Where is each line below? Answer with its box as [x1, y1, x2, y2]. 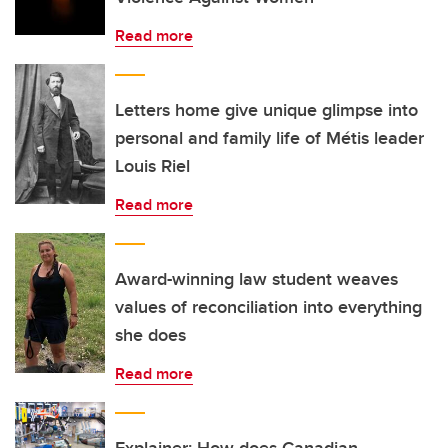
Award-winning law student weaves [115, 266, 398, 292]
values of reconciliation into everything [115, 294, 422, 320]
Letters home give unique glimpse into [115, 97, 418, 123]
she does [115, 322, 186, 348]
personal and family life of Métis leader [115, 125, 424, 151]
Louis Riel [115, 153, 190, 179]
